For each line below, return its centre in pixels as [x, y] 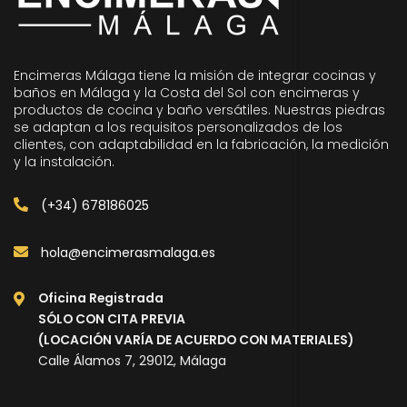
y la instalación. [64, 162]
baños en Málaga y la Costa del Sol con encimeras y [187, 93]
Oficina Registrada [101, 298]
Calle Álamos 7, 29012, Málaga [132, 361]
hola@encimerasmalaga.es [126, 253]
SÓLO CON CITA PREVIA [112, 319]
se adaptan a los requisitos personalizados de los [178, 127]
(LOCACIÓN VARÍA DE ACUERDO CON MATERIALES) [196, 340]
